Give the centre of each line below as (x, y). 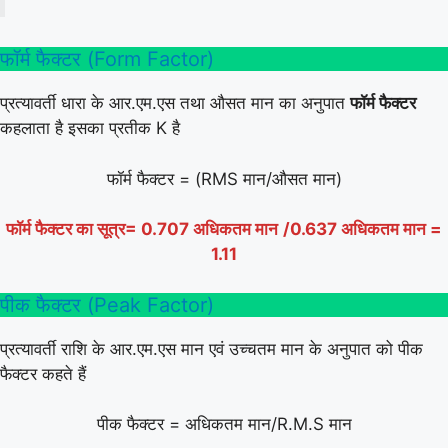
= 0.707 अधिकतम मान (201, 229)
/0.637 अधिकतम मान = (362, 229)
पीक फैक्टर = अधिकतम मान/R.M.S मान (224, 424)
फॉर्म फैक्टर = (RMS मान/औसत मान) (224, 178)
